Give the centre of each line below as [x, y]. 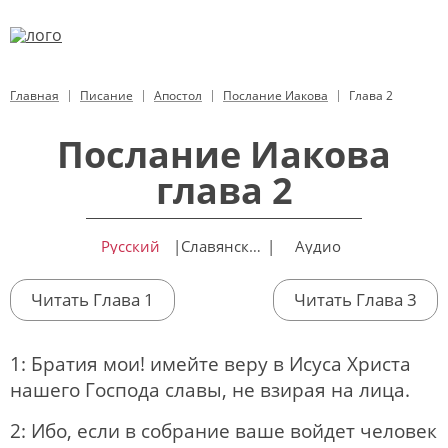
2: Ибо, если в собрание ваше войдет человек [223, 430]
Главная [34, 95]
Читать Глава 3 [355, 299]
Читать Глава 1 [92, 299]
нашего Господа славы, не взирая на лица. [210, 389]
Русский [130, 246]
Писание [106, 95]
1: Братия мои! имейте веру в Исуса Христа [210, 363]
